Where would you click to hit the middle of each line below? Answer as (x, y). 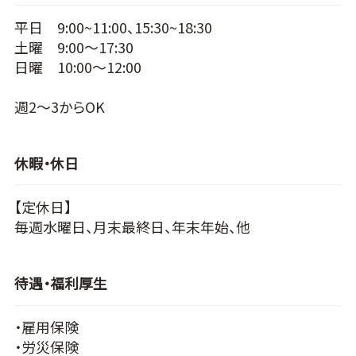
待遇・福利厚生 (60, 283)
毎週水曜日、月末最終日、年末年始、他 (132, 226)
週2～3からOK (59, 106)
